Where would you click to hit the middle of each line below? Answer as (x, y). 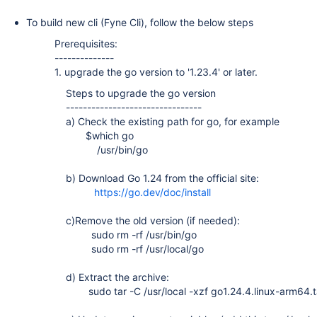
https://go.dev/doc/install (152, 192)
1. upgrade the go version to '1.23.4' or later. (156, 72)
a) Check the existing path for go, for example (167, 121)
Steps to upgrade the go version (135, 93)
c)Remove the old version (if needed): (147, 220)
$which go (94, 136)
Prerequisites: (86, 44)
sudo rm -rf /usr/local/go (129, 249)
